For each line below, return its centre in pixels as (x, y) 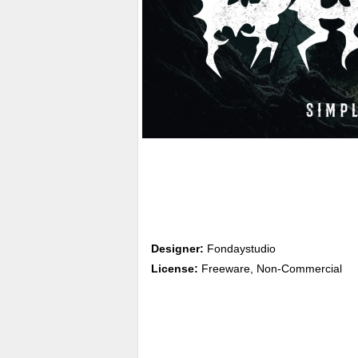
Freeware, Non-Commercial (270, 268)
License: (175, 268)
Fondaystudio (240, 249)
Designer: (177, 249)
